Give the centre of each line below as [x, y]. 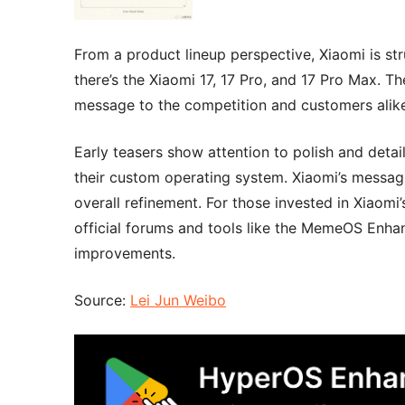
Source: [102, 300]
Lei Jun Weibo [178, 300]
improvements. [125, 253]
